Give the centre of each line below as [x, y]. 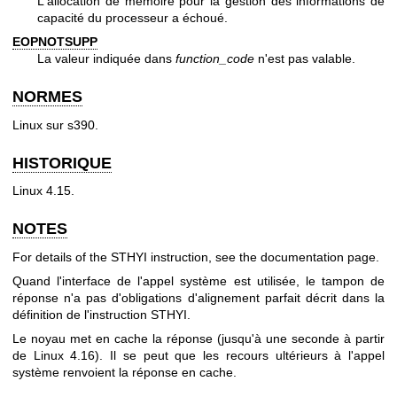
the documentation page [307, 257]
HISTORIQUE [62, 163]
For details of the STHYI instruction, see [126, 257]
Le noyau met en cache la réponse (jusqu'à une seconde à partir [198, 339]
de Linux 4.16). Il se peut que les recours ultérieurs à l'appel [198, 356]
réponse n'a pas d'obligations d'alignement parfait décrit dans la [198, 298]
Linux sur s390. [55, 125]
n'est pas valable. [305, 59]
